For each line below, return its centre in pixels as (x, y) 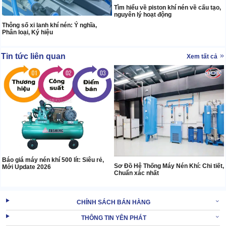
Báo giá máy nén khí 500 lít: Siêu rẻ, (53, 160)
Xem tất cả (203, 56)
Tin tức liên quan (33, 56)
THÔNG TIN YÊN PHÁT (114, 218)
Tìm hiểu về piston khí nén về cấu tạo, (167, 7)
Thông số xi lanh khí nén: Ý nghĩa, (49, 25)
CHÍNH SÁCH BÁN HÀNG (114, 202)
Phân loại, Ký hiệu (27, 32)
